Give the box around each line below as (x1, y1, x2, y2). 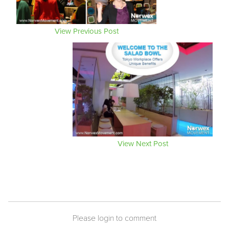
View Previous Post (54, 27, 119, 36)
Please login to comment (73, 212, 156, 223)
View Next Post (117, 139, 168, 148)
